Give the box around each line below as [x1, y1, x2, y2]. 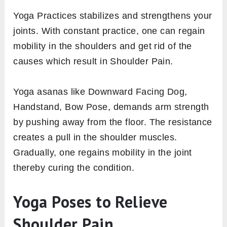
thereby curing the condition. [13, 163, 137, 173]
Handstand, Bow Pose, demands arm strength [13, 102, 209, 112]
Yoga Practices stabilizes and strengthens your [13, 11, 212, 21]
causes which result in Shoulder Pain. [13, 56, 173, 67]
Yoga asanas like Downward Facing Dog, [13, 87, 187, 97]
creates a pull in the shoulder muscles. [13, 132, 177, 143]
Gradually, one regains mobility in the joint [13, 147, 192, 158]
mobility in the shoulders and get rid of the [13, 41, 192, 52]
